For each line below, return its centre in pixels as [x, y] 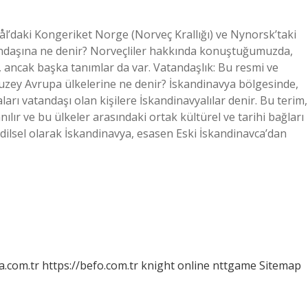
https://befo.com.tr [90, 265]
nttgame [234, 265]
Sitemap [280, 265]
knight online [175, 265]
